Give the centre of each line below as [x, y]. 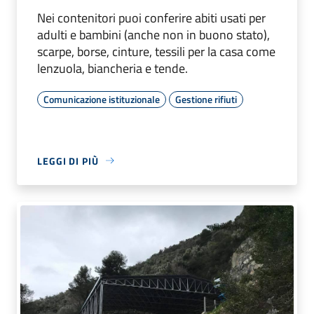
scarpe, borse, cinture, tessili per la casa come [156, 51]
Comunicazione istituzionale [102, 99]
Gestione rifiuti [206, 99]
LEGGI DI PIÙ [68, 161]
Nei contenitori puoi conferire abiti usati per [151, 18]
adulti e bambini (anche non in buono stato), [153, 34]
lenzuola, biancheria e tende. [112, 68]
